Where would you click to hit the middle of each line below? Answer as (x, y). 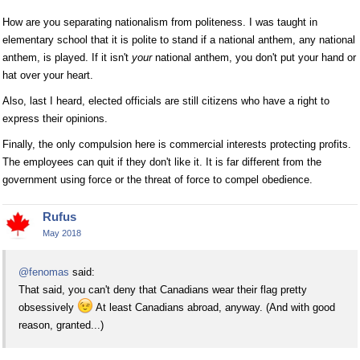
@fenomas (44, 272)
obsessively (48, 307)
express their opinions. (55, 118)
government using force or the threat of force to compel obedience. (157, 179)
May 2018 (62, 233)
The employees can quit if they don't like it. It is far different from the (162, 162)
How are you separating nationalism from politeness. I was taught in (160, 22)
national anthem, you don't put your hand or (254, 57)
